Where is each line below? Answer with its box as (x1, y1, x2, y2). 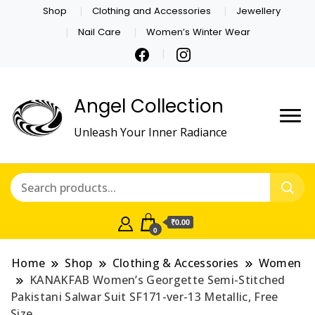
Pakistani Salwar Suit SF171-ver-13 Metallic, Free (11, 289, 278, 305)
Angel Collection (74, 93, 224, 119)
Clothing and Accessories (92, 4, 211, 18)
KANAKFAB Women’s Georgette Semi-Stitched (30, 272, 285, 288)
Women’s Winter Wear (146, 25, 251, 39)
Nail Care (77, 25, 121, 39)
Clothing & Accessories (112, 255, 239, 271)
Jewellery (236, 4, 281, 18)
